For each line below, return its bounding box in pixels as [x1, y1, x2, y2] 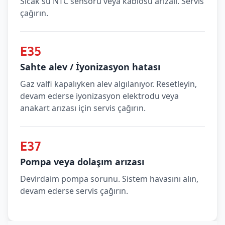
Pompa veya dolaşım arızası [20, 156, 144, 168]
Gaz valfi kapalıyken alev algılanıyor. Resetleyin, [20, 78, 197, 89]
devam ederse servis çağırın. [20, 185, 128, 196]
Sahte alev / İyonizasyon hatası [20, 61, 160, 73]
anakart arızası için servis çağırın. [20, 102, 146, 114]
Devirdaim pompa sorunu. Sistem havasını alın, [20, 173, 198, 184]
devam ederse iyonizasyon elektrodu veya [20, 90, 179, 101]
